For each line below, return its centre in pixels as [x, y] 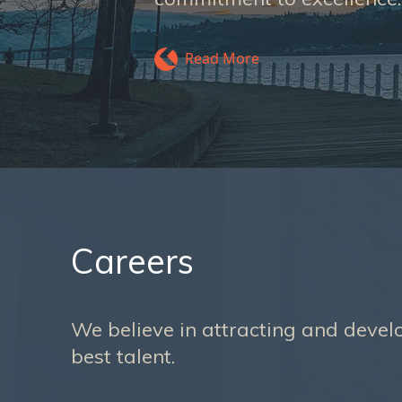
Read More [222, 58]
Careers [133, 261]
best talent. [123, 356]
